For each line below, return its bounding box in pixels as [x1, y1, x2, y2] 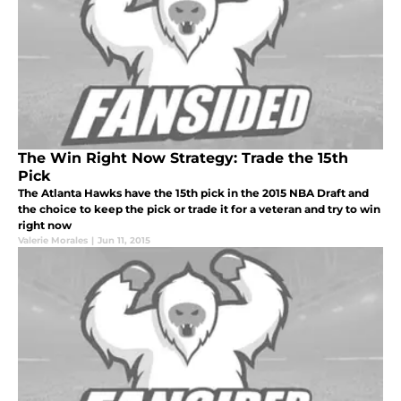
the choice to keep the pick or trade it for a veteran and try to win [18, 202, 380, 217]
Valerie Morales [18, 235, 88, 247]
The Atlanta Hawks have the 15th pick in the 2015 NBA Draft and [18, 186, 369, 200]
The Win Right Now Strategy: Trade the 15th [18, 149, 348, 167]
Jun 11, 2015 [98, 235, 150, 247]
